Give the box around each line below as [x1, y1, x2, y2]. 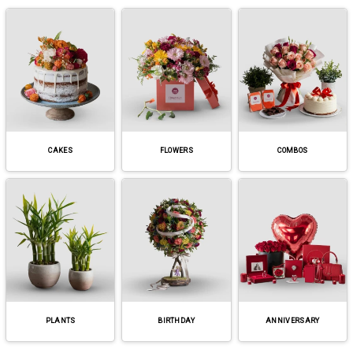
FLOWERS [159, 147, 194, 155]
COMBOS [277, 147, 308, 155]
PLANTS [45, 317, 76, 325]
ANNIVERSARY [266, 317, 320, 325]
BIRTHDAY [158, 317, 195, 325]
